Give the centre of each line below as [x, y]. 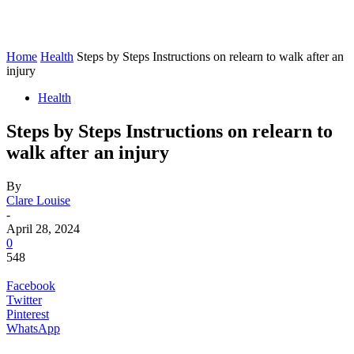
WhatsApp [33, 328]
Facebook [31, 285]
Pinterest [28, 314]
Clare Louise [38, 200]
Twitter [24, 299]
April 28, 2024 [43, 228]
